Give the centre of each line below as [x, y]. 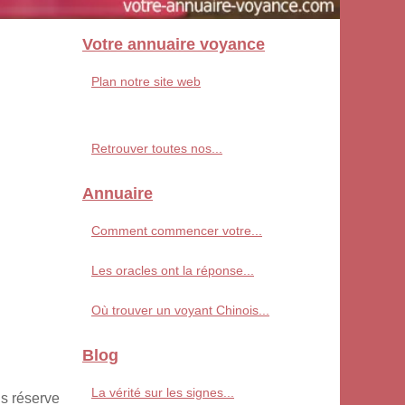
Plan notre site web [146, 81]
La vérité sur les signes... [163, 392]
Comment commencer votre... [177, 230]
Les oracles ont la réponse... [173, 270]
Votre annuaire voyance [174, 44]
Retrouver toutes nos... [157, 148]
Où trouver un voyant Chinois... [180, 310]
